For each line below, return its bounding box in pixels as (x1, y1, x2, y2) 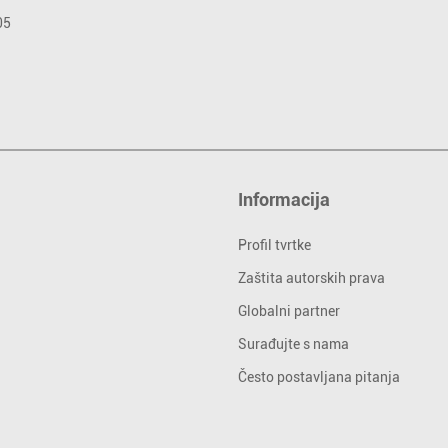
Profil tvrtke (237, 236, 311, 253)
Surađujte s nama (237, 335, 349, 352)
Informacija (237, 188, 330, 210)
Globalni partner (237, 302, 340, 319)
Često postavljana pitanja (237, 368, 400, 385)
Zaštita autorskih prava (237, 269, 385, 286)
